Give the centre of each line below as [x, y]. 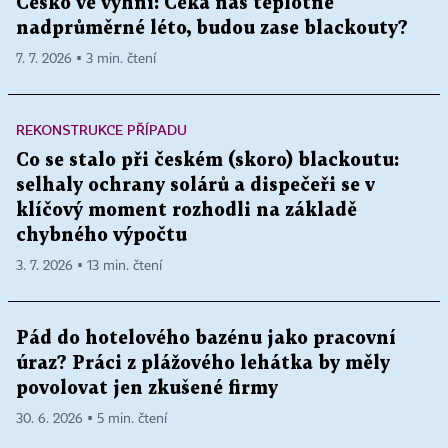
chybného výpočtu [101, 236]
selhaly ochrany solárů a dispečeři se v [195, 186]
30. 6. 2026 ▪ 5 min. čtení [91, 419]
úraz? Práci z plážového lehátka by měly [203, 364]
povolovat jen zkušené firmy [147, 389]
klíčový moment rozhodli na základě [186, 211]
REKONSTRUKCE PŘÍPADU [101, 130]
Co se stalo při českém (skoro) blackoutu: [207, 161]
